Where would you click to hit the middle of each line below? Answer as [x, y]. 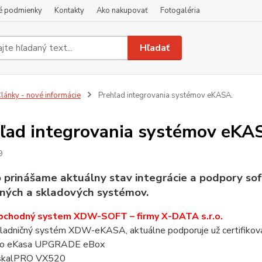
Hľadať [155, 48]
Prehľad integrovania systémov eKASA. [164, 95]
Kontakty [69, 11]
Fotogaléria [180, 11]
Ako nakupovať [122, 11]
